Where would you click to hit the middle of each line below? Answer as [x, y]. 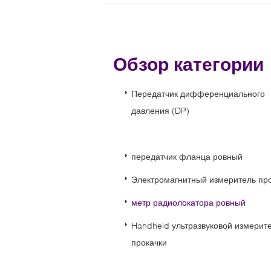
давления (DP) [160, 110]
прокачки [149, 242]
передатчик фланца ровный [187, 156]
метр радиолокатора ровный [188, 202]
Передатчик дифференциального [198, 93]
